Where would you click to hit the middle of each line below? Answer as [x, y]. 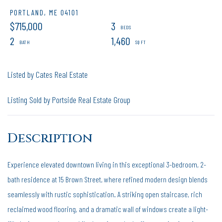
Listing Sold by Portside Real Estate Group [69, 99]
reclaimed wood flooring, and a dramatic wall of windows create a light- [108, 209]
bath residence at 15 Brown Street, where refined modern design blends [108, 179]
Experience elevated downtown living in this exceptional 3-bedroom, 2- [107, 164]
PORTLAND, [28, 12]
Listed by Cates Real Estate [48, 74]
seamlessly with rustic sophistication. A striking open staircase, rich [105, 194]
